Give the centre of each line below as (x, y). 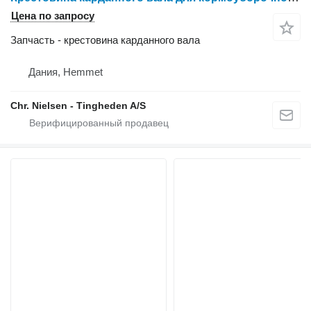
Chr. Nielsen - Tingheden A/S (78, 106)
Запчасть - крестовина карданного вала (105, 40)
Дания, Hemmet (66, 72)
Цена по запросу (53, 16)
